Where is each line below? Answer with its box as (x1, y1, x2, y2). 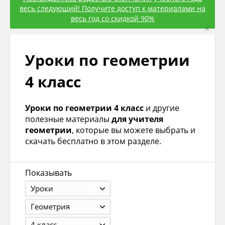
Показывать (25, 167, 72, 179)
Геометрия (31, 201, 70, 212)
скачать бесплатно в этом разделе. (25, 136, 161, 147)
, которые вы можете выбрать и (72, 125, 195, 136)
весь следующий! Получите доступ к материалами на (20, 4, 205, 14)
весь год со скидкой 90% (70, 14, 155, 24)
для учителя (111, 114, 163, 125)
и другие (144, 102, 179, 114)
